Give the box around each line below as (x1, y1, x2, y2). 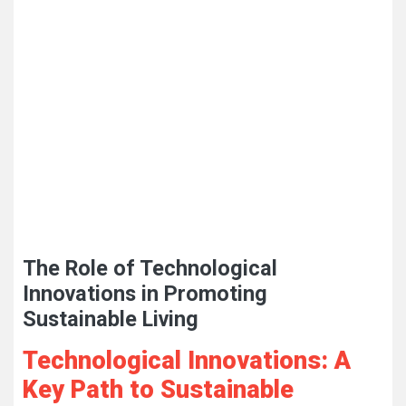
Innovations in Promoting (23, 281, 267, 306)
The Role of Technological (23, 256, 277, 281)
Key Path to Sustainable (23, 375, 294, 404)
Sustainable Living (23, 306, 198, 332)
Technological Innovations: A (23, 346, 351, 375)
